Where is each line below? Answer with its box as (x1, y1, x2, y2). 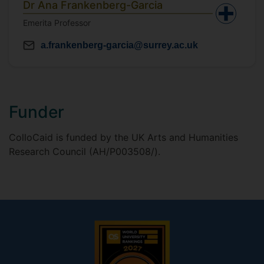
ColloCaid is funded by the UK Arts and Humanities (9, 131, 238, 143)
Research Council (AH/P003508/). (9, 146, 160, 157)
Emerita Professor (23, 18, 91, 28)
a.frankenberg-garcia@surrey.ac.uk (41, 40, 198, 50)
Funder (9, 102, 64, 122)
